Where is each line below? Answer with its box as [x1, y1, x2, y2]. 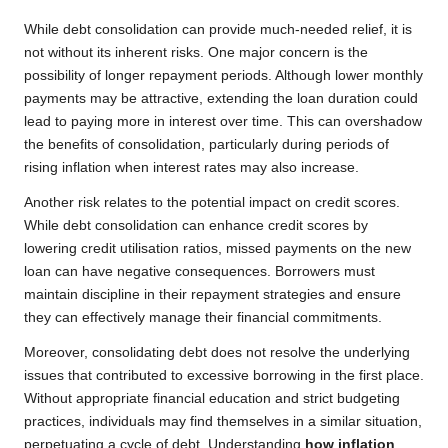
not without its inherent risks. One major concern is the [24, 45, 368, 61]
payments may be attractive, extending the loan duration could [24, 91, 418, 107]
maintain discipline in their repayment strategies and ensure [24, 287, 401, 303]
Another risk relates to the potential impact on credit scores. [24, 195, 400, 211]
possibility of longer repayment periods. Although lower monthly [24, 68, 423, 84]
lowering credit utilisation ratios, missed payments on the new [24, 241, 411, 257]
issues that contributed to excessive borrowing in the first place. [24, 368, 424, 384]
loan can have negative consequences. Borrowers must [24, 264, 375, 280]
